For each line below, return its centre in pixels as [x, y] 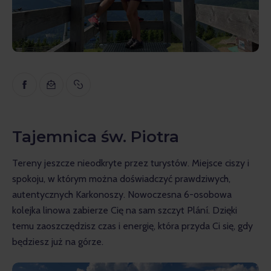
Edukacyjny [93, 31]
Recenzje [89, 92]
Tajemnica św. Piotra [96, 137]
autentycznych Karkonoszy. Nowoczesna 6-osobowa [123, 194]
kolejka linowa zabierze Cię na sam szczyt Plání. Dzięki [126, 210]
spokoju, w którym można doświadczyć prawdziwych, [122, 178]
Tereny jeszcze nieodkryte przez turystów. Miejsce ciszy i [132, 163]
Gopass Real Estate [112, 122]
